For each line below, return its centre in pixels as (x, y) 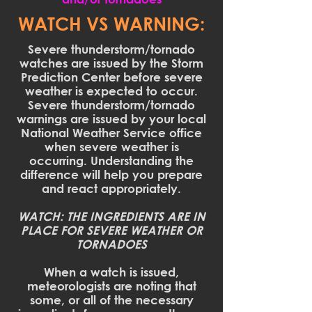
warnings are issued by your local (111, 119)
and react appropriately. (111, 188)
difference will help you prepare (111, 174)
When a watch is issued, (111, 272)
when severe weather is (111, 147)
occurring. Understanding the (111, 161)
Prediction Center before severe (111, 77)
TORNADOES (111, 244)
